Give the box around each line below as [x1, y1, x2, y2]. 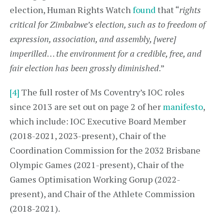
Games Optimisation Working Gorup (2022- [10, 173, 180, 185]
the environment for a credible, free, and [56, 47, 201, 59]
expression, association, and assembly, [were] [10, 33, 176, 45]
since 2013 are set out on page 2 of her [10, 101, 163, 112]
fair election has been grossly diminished [10, 62, 159, 74]
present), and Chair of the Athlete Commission [10, 188, 195, 200]
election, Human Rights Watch [10, 4, 133, 15]
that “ [155, 4, 179, 15]
